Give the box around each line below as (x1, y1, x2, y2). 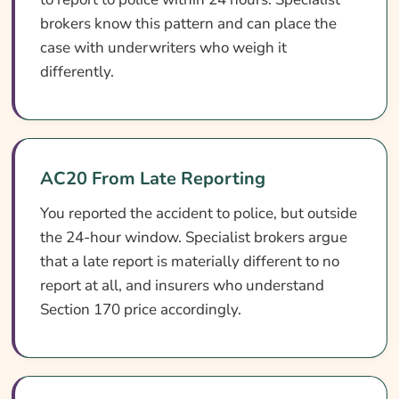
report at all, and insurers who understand (39, 274, 324, 296)
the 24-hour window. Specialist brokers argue (39, 226, 347, 248)
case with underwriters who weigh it (39, 37, 287, 58)
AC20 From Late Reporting (39, 166, 265, 191)
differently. (39, 61, 114, 82)
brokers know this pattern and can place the (39, 12, 337, 34)
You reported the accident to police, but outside (39, 202, 357, 224)
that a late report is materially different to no (39, 250, 339, 272)
